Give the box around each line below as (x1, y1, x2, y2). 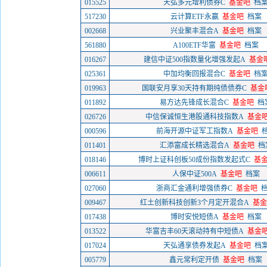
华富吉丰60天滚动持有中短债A (145, 227, 244, 235)
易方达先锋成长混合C (160, 98, 229, 107)
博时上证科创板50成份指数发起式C (138, 156, 250, 164)
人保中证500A (172, 170, 217, 178)
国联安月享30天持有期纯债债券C (142, 84, 247, 92)
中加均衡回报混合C (163, 70, 225, 78)
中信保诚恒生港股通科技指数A (145, 113, 244, 121)
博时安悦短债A (170, 213, 219, 221)
